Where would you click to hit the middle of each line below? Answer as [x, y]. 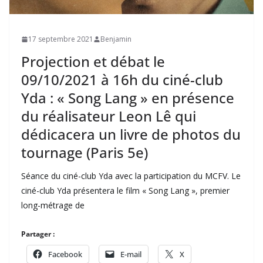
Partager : [38, 234]
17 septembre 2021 [61, 39]
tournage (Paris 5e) [85, 153]
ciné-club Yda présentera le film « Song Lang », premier [125, 191]
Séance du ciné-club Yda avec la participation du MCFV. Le [131, 176]
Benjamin [116, 39]
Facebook [65, 254]
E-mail [131, 254]
